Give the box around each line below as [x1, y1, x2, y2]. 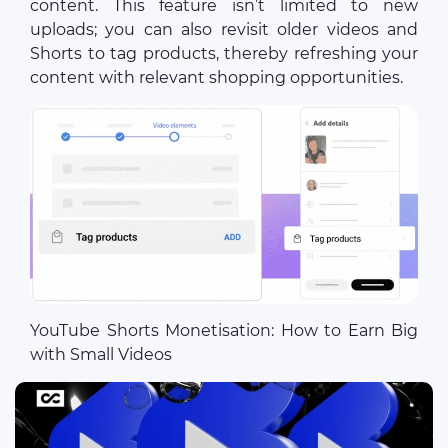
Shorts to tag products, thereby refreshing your [30, 43, 418, 63]
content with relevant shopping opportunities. [30, 67, 403, 87]
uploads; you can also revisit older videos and [30, 19, 418, 39]
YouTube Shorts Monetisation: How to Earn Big [30, 320, 418, 340]
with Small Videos [30, 344, 172, 364]
